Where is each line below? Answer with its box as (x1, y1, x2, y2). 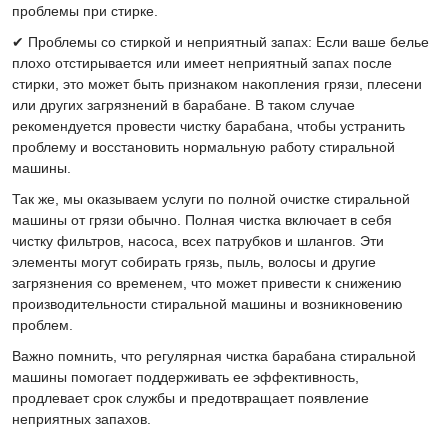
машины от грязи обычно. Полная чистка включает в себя (12, 212, 392, 228)
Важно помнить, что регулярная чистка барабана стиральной (12, 348, 416, 364)
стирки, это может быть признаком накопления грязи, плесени (12, 76, 422, 92)
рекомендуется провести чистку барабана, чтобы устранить (12, 118, 405, 134)
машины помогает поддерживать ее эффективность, (12, 369, 359, 385)
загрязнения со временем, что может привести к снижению (12, 275, 402, 291)
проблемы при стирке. (12, 3, 158, 19)
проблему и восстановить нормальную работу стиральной (12, 139, 395, 155)
